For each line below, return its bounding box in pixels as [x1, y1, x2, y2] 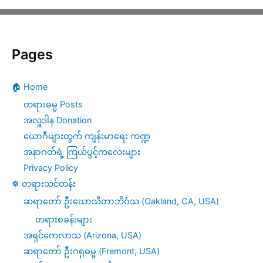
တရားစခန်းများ [35, 214, 92, 224]
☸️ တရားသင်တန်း [12, 178, 76, 189]
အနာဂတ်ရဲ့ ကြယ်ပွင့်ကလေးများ [23, 147, 140, 157]
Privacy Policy [23, 163, 78, 173]
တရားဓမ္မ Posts [23, 99, 83, 110]
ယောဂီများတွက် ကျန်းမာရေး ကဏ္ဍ [23, 131, 150, 141]
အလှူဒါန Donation [23, 115, 92, 126]
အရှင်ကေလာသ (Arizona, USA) [23, 230, 141, 240]
